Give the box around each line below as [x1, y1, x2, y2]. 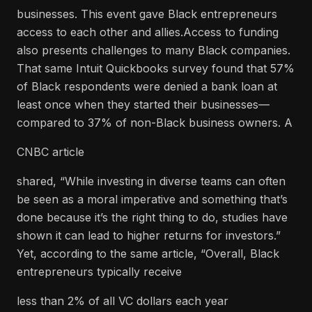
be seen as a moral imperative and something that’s [17, 192, 288, 206]
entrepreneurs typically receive [17, 265, 182, 279]
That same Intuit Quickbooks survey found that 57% [17, 61, 295, 75]
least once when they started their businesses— [17, 97, 270, 111]
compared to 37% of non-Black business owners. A [17, 116, 292, 130]
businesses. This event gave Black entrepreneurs [17, 7, 277, 21]
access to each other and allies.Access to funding [17, 25, 279, 39]
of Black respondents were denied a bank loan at [17, 79, 277, 93]
